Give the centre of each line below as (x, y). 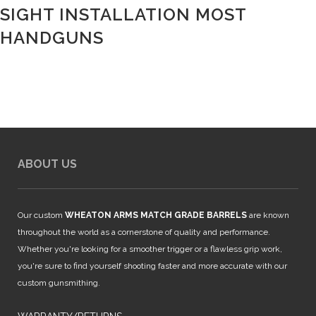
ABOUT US (47, 164)
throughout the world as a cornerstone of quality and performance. (144, 232)
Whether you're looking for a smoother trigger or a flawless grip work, (150, 249)
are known (269, 215)
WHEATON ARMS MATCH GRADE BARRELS (157, 215)
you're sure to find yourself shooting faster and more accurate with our (152, 266)
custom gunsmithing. (59, 283)
